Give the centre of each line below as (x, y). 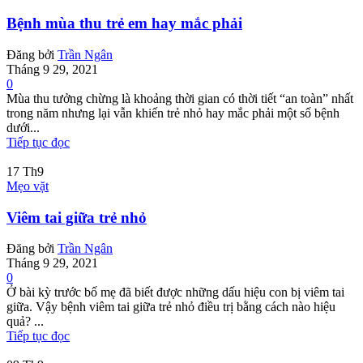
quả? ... (25, 322)
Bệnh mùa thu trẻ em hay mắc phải (124, 23)
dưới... (23, 127)
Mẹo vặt (28, 186)
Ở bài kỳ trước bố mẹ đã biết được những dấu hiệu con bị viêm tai (175, 293)
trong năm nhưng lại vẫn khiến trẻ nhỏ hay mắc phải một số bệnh (173, 113)
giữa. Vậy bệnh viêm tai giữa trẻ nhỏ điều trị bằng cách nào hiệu (171, 307)
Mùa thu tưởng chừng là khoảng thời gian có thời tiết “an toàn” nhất (180, 98)
